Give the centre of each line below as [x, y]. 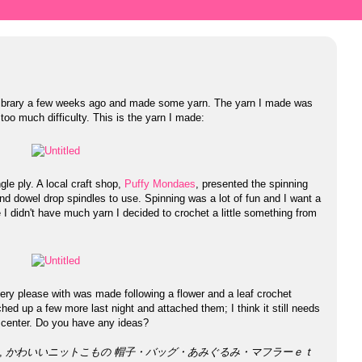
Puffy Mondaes [160, 183]
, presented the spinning [252, 183]
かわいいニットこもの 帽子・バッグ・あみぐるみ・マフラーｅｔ [160, 351]
